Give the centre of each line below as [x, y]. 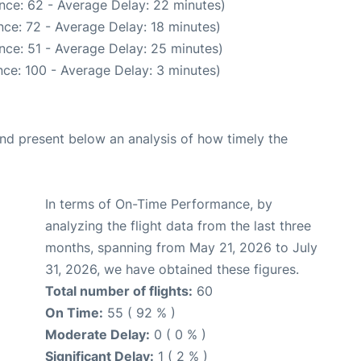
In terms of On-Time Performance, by [159, 204]
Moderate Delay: [98, 335]
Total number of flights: [119, 291]
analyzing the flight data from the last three [178, 226]
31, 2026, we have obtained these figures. [172, 270]
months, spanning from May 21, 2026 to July [181, 248]
